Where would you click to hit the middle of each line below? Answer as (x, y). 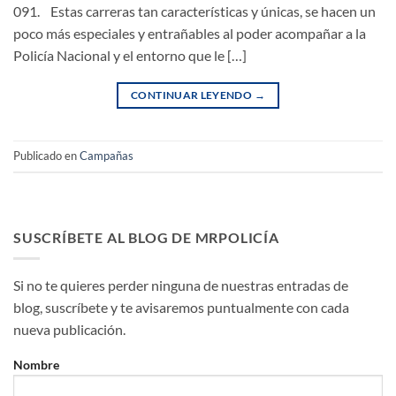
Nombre (36, 365)
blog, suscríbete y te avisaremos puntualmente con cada (181, 308)
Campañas (107, 155)
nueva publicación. (69, 330)
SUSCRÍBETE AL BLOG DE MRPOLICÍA (146, 237)
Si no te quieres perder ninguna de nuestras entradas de (181, 286)
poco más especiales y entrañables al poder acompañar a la (190, 33)
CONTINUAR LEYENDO (193, 95)
